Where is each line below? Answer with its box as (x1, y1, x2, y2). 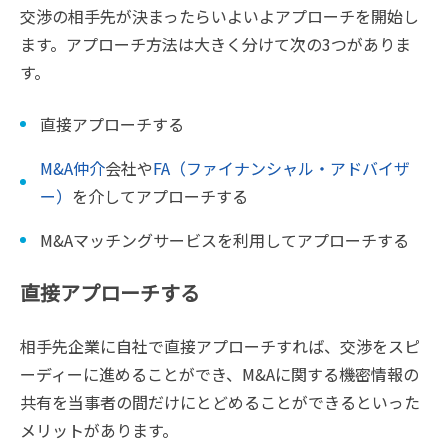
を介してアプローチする (72, 184, 248, 208)
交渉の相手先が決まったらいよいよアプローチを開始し (20, 4, 419, 28)
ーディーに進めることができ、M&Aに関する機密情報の (20, 362, 419, 386)
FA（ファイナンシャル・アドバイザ (153, 156, 410, 180)
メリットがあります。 (20, 418, 178, 442)
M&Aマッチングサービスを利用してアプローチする (40, 228, 413, 252)
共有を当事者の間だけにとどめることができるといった (20, 390, 420, 414)
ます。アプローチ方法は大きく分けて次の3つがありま (20, 32, 411, 56)
